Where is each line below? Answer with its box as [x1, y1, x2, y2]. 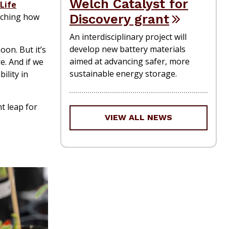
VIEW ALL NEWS [105, 112, 172, 123]
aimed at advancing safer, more [70, 55, 190, 67]
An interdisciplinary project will [70, 31, 187, 42]
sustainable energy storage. [70, 67, 177, 79]
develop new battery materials [70, 43, 186, 55]
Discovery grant [70, 11, 169, 27]
